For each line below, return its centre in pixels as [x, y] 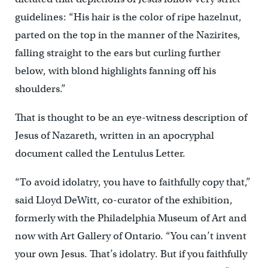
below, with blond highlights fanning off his [115, 71]
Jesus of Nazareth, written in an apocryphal [114, 135]
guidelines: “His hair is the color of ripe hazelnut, [128, 17]
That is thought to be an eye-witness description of [131, 118]
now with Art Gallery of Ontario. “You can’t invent [130, 236]
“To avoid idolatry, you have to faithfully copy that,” [133, 182]
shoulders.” [40, 89]
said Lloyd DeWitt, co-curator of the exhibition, [124, 200]
